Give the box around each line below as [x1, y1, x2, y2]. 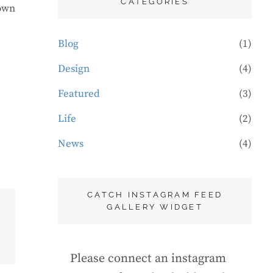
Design [58, 62, 90, 76]
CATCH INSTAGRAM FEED [87, 190, 223, 200]
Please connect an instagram [70, 251, 227, 267]
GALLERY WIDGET [107, 202, 203, 212]
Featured [58, 87, 101, 101]
